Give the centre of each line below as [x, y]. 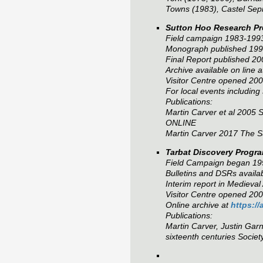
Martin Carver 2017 [203, 134]
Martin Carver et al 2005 [212, 112]
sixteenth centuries [200, 237]
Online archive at [198, 205]
